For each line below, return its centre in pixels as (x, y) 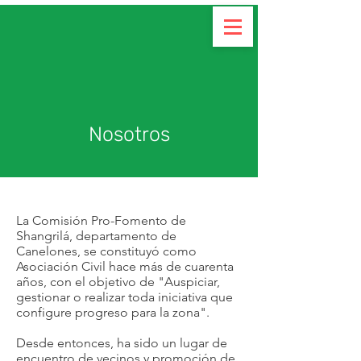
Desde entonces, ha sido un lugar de (122, 343)
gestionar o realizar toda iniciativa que (124, 297)
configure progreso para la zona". (113, 312)
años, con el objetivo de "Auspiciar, (118, 282)
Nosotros (129, 134)
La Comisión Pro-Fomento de (101, 220)
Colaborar (129, 75)
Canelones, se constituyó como (106, 251)
